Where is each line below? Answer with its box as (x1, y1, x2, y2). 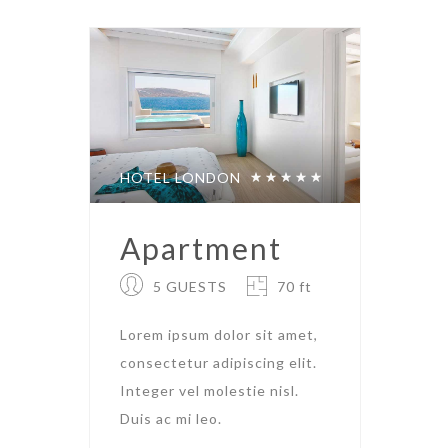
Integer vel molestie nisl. (120, 381, 299, 399)
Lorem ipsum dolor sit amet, (120, 325, 318, 343)
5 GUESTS (153, 277, 227, 295)
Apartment (120, 229, 282, 266)
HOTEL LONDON (120, 168, 241, 186)
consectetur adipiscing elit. (120, 353, 317, 371)
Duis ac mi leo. (120, 409, 222, 427)
